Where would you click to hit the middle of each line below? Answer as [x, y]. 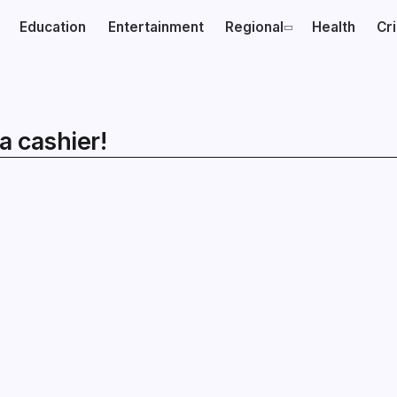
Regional [255, 27]
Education [53, 27]
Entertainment [156, 27]
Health [333, 27]
